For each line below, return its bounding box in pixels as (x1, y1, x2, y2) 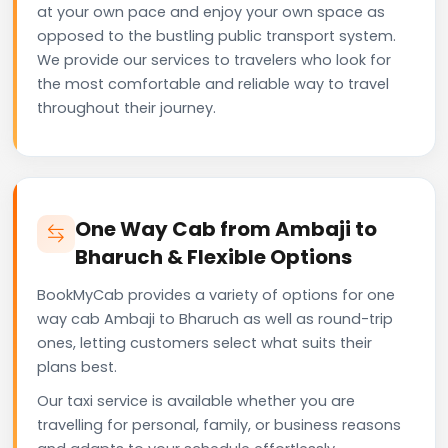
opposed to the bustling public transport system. (37, 25, 396, 46)
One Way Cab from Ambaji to (75, 214, 377, 243)
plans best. (37, 356, 117, 377)
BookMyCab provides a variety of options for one (37, 284, 395, 305)
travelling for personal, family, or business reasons (37, 414, 401, 435)
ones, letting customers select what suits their (37, 332, 372, 353)
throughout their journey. (37, 97, 216, 118)
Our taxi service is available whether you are (37, 390, 355, 411)
